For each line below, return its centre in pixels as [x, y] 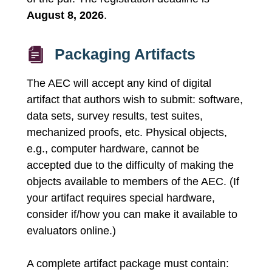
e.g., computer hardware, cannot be [113, 149]
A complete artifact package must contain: [128, 264]
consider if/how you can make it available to [132, 215]
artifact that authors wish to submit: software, [135, 100]
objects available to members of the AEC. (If [133, 182]
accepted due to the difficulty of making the [130, 165]
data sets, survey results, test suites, [115, 116]
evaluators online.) [71, 231]
